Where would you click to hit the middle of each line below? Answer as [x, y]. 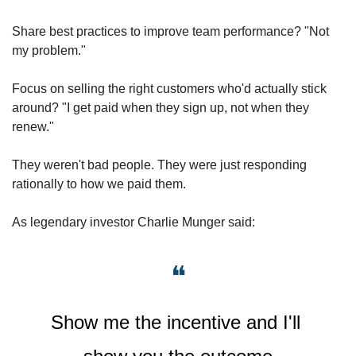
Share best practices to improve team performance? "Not [170, 31]
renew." [33, 127]
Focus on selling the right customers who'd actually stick [169, 89]
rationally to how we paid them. [101, 184]
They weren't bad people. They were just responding [159, 165]
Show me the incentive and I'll [175, 322]
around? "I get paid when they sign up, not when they [161, 108]
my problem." [49, 50]
